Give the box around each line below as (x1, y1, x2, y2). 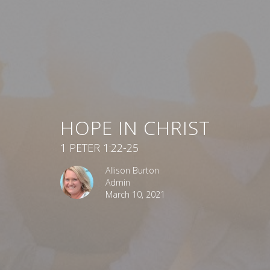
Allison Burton (105, 164, 159, 176)
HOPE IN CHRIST (60, 114, 210, 140)
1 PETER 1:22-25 (60, 140, 139, 155)
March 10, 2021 (105, 188, 165, 200)
